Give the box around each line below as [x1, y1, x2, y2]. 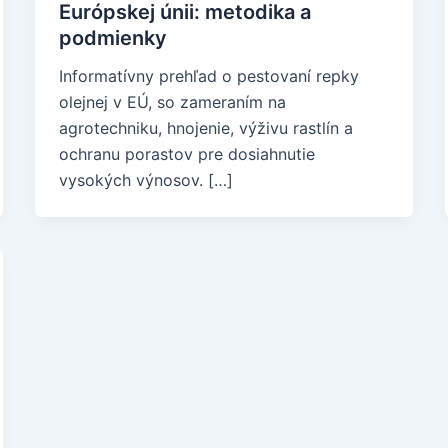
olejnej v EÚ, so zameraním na [58, 92, 286, 112]
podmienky [58, 26, 167, 50]
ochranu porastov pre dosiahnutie [58, 144, 315, 164]
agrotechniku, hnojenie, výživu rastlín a [58, 118, 353, 138]
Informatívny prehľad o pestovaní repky [58, 66, 359, 86]
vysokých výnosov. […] [58, 170, 233, 190]
